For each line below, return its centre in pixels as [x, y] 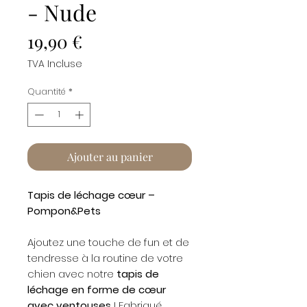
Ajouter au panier [110, 157]
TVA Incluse [55, 63]
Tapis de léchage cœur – [91, 195]
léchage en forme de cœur [97, 290]
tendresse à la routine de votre [105, 258]
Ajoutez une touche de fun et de [108, 243]
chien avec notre [72, 274]
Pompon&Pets [64, 211]
